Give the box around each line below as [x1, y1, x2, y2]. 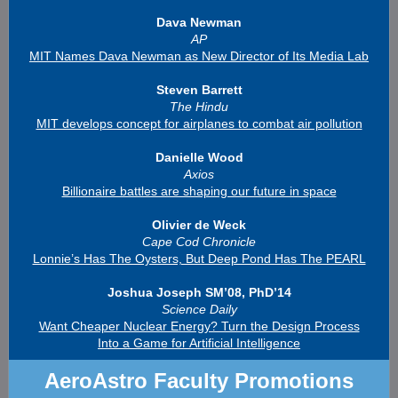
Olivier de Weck [152, 218, 246, 232]
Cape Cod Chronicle [142, 235, 256, 249]
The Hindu [170, 99, 228, 114]
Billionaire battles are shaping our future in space [61, 184, 337, 198]
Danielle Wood [155, 150, 243, 164]
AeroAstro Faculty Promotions [44, 369, 354, 393]
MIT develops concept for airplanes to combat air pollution [36, 116, 362, 131]
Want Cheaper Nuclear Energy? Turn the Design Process [38, 319, 360, 333]
